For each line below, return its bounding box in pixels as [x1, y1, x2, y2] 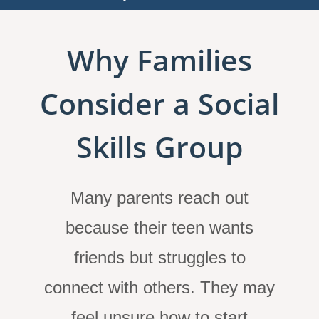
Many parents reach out [70, 188, 249, 208]
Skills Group [75, 127, 244, 167]
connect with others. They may [44, 278, 275, 298]
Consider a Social [40, 83, 279, 124]
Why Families [67, 40, 252, 80]
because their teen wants [66, 218, 253, 238]
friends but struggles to [73, 248, 246, 268]
